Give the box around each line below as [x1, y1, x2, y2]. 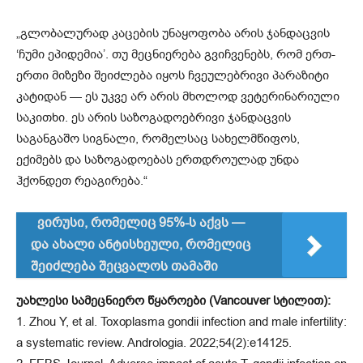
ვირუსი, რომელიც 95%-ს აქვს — [37, 214, 245, 233]
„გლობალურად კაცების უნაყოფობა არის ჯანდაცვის [16, 25, 330, 42]
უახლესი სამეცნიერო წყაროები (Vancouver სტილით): [16, 293, 331, 310]
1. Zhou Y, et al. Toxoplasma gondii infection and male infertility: [16, 314, 347, 331]
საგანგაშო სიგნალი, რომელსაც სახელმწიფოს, [16, 130, 300, 147]
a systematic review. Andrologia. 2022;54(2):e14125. [16, 335, 292, 352]
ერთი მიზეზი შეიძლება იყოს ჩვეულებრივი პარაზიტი [16, 67, 329, 84]
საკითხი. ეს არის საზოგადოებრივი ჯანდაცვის [16, 109, 291, 126]
